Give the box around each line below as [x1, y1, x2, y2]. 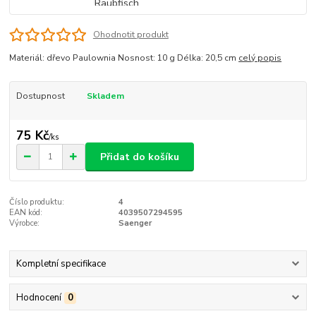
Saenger [118, 218, 152, 229]
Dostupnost [16, 90, 65, 102]
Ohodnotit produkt [92, 28, 169, 40]
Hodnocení [16, 291, 61, 304]
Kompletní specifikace [16, 257, 106, 271]
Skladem [86, 90, 124, 102]
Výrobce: [9, 218, 40, 229]
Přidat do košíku [100, 150, 179, 164]
